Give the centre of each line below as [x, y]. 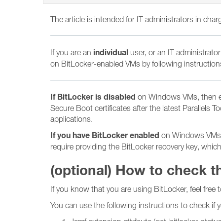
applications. [72, 119]
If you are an [72, 52]
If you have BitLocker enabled [105, 135]
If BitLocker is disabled [94, 97]
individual [111, 53]
